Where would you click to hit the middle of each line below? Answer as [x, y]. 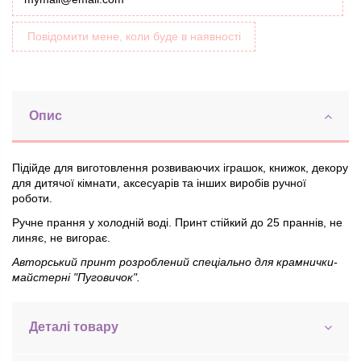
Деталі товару [74, 327]
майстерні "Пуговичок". [76, 278]
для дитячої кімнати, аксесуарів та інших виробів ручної [159, 183]
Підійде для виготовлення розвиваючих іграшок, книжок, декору [180, 167]
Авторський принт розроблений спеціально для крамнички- [175, 262]
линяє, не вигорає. [63, 238]
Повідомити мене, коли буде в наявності [134, 36]
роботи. [32, 198]
